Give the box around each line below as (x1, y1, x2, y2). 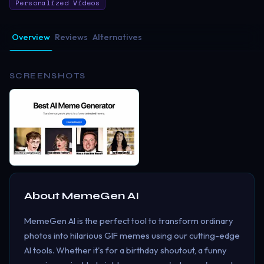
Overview (12, 31, 50, 42)
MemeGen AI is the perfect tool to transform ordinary (24, 214, 233, 226)
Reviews (55, 31, 88, 42)
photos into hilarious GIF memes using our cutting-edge (24, 229, 240, 241)
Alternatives (93, 31, 142, 42)
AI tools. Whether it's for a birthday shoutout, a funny (24, 244, 227, 256)
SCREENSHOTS (9, 70, 86, 81)
